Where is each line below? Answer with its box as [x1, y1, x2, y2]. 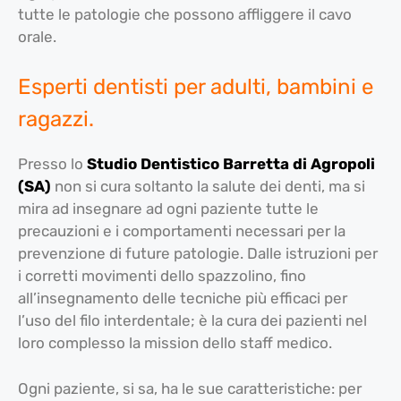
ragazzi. [18, 107, 94, 132]
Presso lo [18, 155, 87, 174]
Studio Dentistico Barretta [87, 155, 289, 174]
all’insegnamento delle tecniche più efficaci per [18, 289, 347, 308]
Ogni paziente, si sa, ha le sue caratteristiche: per [18, 379, 362, 397]
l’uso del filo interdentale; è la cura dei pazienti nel [18, 311, 367, 330]
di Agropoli [293, 155, 375, 174]
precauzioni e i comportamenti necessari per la [18, 222, 346, 241]
